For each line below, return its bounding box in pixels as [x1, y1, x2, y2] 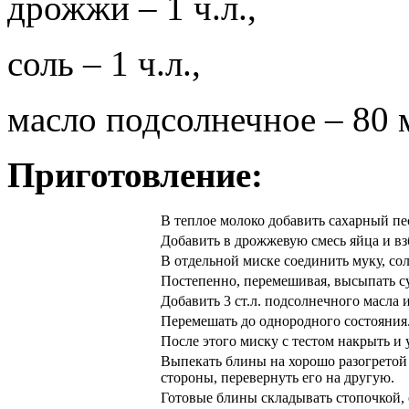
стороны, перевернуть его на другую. [161, 369, 394, 385]
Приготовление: [7, 154, 263, 194]
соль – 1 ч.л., [7, 43, 201, 83]
